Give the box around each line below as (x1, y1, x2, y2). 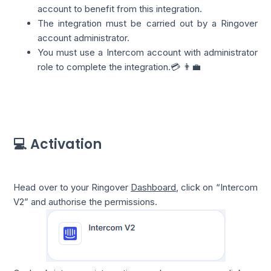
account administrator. (38, 31, 130, 44)
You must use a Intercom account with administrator (38, 46, 258, 58)
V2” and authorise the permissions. (13, 195, 158, 207)
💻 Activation (13, 134, 102, 154)
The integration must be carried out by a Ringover (38, 17, 258, 29)
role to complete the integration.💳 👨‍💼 (38, 60, 201, 73)
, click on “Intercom (176, 181, 258, 193)
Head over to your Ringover (13, 181, 128, 193)
